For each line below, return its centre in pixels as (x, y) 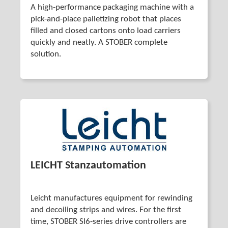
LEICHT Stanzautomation (88, 166)
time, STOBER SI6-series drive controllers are (108, 222)
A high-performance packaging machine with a (112, 7)
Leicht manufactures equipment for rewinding (111, 198)
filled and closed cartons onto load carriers (106, 31)
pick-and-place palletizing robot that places (106, 19)
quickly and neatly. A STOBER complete (99, 42)
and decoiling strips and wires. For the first (106, 210)
